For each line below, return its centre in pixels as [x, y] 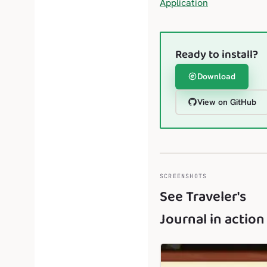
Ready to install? [216, 55]
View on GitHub [227, 102]
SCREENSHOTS [184, 176]
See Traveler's [203, 197]
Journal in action [212, 220]
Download [216, 77]
